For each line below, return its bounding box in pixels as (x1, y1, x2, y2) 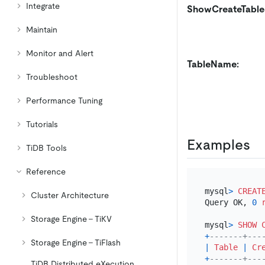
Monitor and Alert (26, 49, 93, 58)
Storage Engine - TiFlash (31, 238, 121, 247)
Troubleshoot (26, 72, 77, 82)
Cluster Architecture (31, 190, 109, 200)
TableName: (187, 58, 239, 70)
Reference (26, 167, 66, 176)
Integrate (26, 1, 60, 11)
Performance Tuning (26, 96, 102, 105)
